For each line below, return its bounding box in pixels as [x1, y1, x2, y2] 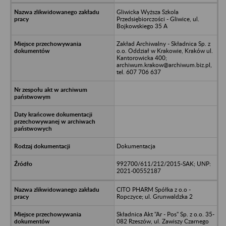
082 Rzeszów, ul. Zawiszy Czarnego [116, 217, 209, 225]
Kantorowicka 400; [116, 53, 167, 62]
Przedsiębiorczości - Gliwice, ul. [116, 15, 199, 23]
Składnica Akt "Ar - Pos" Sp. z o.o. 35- [116, 210, 214, 218]
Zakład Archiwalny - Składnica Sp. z [116, 39, 210, 47]
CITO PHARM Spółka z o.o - [116, 185, 191, 193]
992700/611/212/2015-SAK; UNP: [116, 159, 211, 167]
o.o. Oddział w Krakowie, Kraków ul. [116, 46, 213, 54]
